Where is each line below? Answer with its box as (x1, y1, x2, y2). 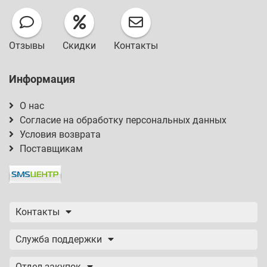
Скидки (63, 40, 96, 51)
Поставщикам (20, 143, 83, 154)
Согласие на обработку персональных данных (20, 114, 226, 126)
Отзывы (9, 40, 45, 51)
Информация (9, 73, 75, 85)
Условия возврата (20, 129, 101, 140)
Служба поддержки (15, 234, 102, 245)
